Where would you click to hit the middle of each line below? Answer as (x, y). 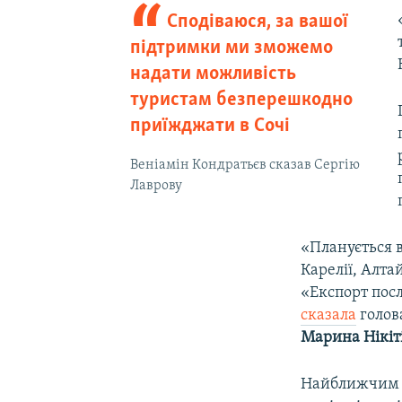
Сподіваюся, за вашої (258, 22)
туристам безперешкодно (241, 100)
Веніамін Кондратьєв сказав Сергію (245, 165)
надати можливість (213, 74)
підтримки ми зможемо (231, 48)
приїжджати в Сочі (210, 126)
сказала (329, 315)
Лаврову (156, 185)
